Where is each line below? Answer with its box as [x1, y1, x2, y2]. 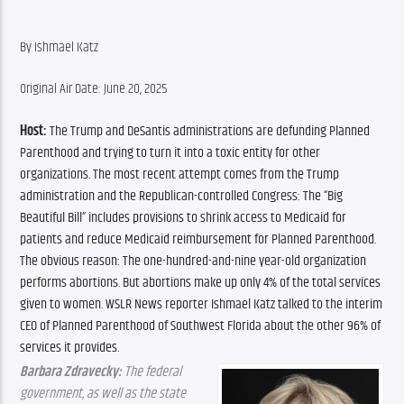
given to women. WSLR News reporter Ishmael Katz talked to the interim [20, 292, 383, 316]
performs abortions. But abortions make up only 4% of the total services [20, 271, 381, 294]
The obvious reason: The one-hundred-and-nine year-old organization [20, 249, 367, 272]
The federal [122, 361, 182, 384]
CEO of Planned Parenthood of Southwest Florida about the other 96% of [20, 314, 381, 337]
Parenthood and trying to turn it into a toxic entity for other [20, 141, 321, 164]
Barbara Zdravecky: [20, 361, 123, 384]
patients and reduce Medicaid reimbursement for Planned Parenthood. [20, 227, 377, 251]
